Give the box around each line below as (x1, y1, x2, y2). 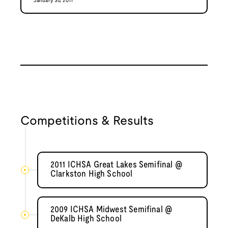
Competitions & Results (20, 116, 154, 128)
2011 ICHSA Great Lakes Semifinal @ (50, 161, 182, 170)
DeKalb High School (50, 215, 122, 224)
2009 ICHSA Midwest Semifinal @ (50, 206, 173, 215)
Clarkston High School (50, 170, 133, 179)
